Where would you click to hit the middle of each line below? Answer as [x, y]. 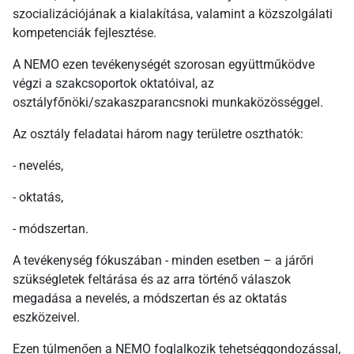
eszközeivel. [46, 318]
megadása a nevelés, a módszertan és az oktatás [150, 299]
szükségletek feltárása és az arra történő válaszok [152, 280]
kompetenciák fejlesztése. [85, 33]
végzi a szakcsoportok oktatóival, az [113, 84]
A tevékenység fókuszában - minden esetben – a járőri [163, 261]
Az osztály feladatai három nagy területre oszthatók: [158, 134]
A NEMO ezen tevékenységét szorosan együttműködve [164, 65]
